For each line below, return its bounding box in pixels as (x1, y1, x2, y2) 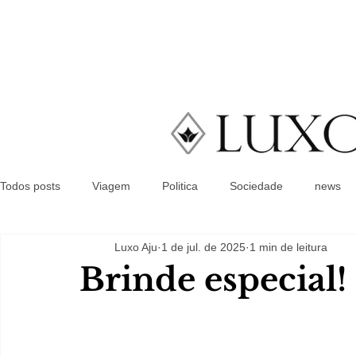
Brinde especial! (79, 260, 346, 300)
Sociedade (230, 179, 283, 192)
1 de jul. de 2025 (161, 240, 246, 253)
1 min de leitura (250, 240, 327, 253)
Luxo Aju (114, 240, 157, 253)
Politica (162, 179, 198, 192)
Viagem (92, 179, 130, 192)
